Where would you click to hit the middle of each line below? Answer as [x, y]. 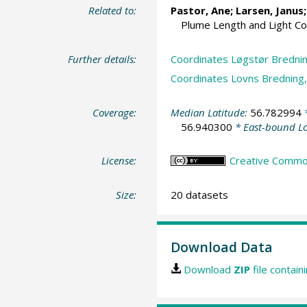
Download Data [221, 247]
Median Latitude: [210, 112]
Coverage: [115, 112]
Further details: [102, 59]
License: [119, 161]
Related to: [113, 11]
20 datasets [199, 194]
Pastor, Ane [200, 11]
